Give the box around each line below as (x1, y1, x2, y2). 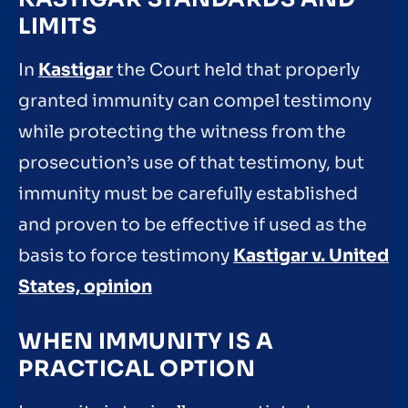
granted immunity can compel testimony (18, 89, 372, 112)
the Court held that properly (113, 58, 360, 81)
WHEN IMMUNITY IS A (18, 328, 273, 356)
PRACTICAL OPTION (18, 355, 255, 383)
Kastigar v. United (233, 244, 389, 267)
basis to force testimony (18, 244, 233, 267)
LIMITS (18, 12, 97, 40)
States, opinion (18, 275, 152, 298)
